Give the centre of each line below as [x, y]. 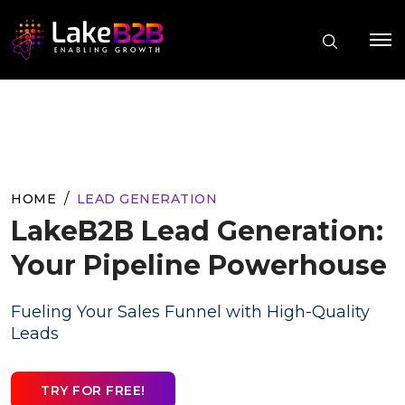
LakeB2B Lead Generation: [197, 231]
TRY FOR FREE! [93, 390]
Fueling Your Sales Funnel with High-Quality [190, 311]
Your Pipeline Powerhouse [199, 265]
